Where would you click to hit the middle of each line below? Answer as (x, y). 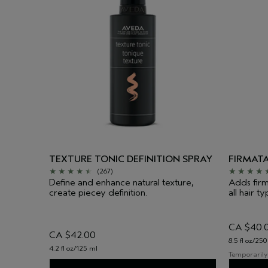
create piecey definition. (98, 192)
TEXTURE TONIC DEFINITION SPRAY (131, 159)
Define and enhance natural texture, (121, 182)
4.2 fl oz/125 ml (73, 248)
